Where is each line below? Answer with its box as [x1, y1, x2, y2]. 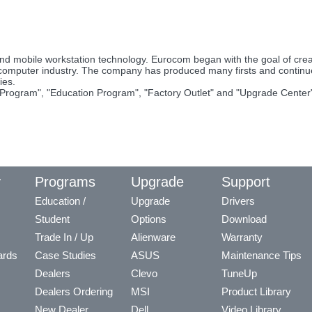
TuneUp [221, 267, 257, 279]
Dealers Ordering [35, 285, 113, 297]
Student [35, 212, 70, 225]
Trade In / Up [35, 231, 93, 243]
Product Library [221, 285, 291, 297]
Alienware [131, 231, 175, 243]
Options [131, 212, 166, 225]
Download [221, 212, 267, 225]
